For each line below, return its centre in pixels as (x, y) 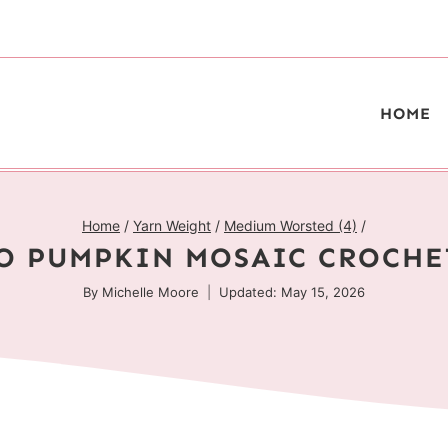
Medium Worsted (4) (290, 225)
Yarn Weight (172, 225)
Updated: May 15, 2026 (291, 292)
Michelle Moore (150, 292)
